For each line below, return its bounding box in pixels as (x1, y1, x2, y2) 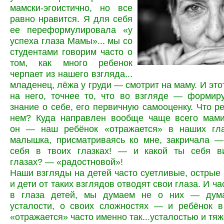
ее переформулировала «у (10, 24, 132, 35)
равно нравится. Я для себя (10, 13, 132, 24)
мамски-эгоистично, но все (10, 2, 132, 13)
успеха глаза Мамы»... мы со (10, 35, 132, 46)
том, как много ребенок (10, 57, 132, 68)
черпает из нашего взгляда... (10, 68, 132, 79)
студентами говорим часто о (10, 46, 132, 57)
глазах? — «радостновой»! (10, 156, 123, 167)
